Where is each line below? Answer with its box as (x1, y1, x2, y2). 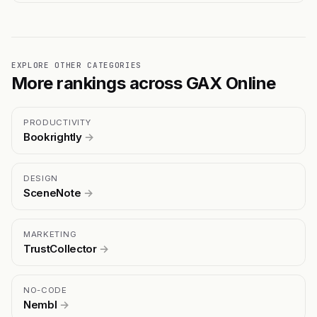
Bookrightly (23, 130, 85, 144)
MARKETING (23, 229, 77, 240)
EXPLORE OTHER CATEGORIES (11, 60, 142, 71)
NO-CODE (23, 285, 67, 296)
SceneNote (23, 186, 83, 200)
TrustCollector (23, 242, 100, 256)
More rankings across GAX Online (11, 73, 276, 94)
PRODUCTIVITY (23, 117, 91, 128)
